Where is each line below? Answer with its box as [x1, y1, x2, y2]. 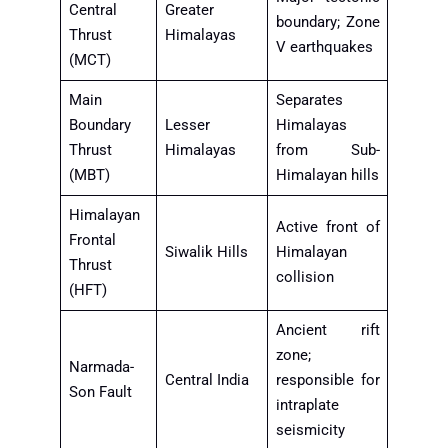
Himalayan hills [275, 166, 379, 185]
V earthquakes [275, 38, 373, 57]
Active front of [275, 218, 380, 237]
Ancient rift [275, 321, 380, 340]
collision [275, 268, 334, 287]
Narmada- [68, 358, 134, 377]
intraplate [275, 396, 339, 415]
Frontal [68, 231, 116, 250]
